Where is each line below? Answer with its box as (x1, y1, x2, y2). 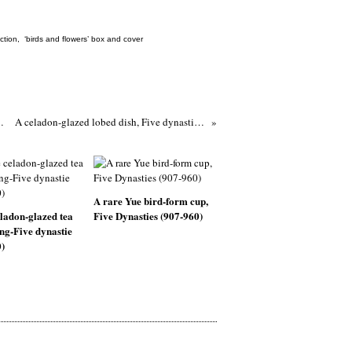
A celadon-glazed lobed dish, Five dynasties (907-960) (193, 115, 204, 129)
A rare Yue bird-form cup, (93, 193, 208, 208)
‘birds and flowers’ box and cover (24, 35, 143, 43)
